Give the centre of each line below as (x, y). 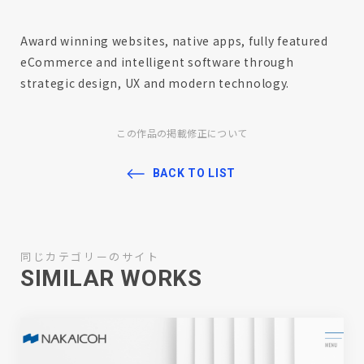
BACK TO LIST (194, 173)
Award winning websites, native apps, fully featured (174, 41)
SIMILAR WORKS (111, 278)
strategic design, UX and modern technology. (155, 83)
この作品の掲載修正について (182, 133)
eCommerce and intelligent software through (157, 62)
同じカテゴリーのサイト (90, 256)
